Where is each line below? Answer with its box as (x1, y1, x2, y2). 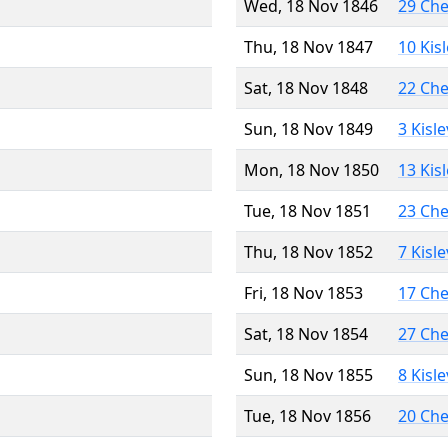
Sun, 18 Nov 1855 (244, 363, 373, 386)
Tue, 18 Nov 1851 (244, 199, 371, 222)
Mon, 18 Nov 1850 (244, 158, 379, 181)
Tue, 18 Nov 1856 (244, 404, 371, 427)
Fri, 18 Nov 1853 (244, 281, 363, 304)
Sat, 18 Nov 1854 (244, 322, 368, 345)
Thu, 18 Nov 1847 (244, 35, 373, 58)
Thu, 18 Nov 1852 (244, 240, 373, 263)
